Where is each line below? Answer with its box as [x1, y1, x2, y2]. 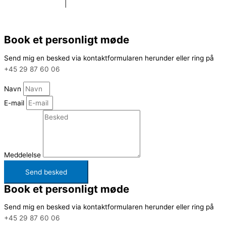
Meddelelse [4, 150, 43, 159]
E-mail [4, 98, 26, 107]
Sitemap [4, 16, 35, 27]
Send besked [25, 167, 67, 176]
